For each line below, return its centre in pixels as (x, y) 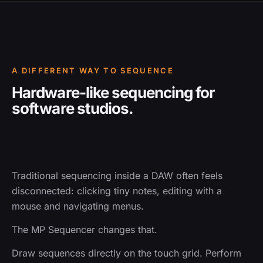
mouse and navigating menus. (78, 206)
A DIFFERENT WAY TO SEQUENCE (93, 71)
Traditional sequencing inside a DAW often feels (117, 176)
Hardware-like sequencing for (114, 93)
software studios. (73, 109)
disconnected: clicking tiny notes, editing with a (117, 191)
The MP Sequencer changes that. (85, 230)
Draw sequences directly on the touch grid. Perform (127, 253)
